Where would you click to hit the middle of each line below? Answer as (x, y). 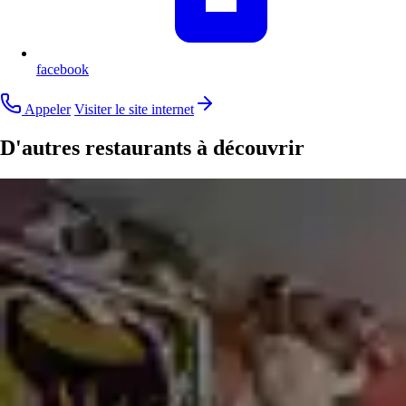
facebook (63, 70)
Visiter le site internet (134, 110)
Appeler (46, 110)
